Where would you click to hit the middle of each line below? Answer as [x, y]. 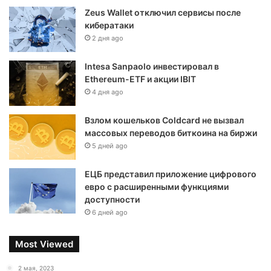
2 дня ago [108, 38]
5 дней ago [110, 146]
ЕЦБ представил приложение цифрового [171, 174]
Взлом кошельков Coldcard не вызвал [164, 120]
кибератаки [109, 25]
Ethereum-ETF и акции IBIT [140, 79]
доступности [112, 199]
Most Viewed [44, 244]
